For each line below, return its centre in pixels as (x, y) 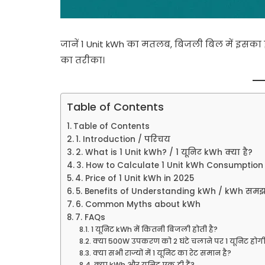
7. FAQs (90, 217)
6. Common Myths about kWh (138, 204)
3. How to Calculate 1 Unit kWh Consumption (169, 165)
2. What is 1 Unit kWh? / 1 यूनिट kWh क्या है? (164, 152)
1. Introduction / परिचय (123, 139)
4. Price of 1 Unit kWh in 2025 (134, 178)
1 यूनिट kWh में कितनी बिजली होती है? (154, 229)
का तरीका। (83, 60)
